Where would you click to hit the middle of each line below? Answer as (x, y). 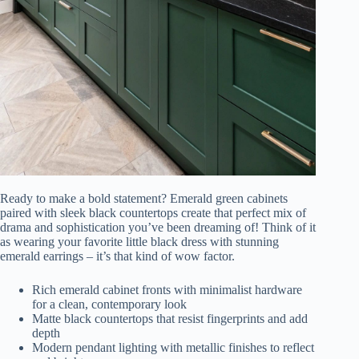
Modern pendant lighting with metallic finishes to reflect (173, 347)
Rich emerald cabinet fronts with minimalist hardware (167, 289)
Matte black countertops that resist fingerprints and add (170, 318)
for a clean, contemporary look (109, 304)
